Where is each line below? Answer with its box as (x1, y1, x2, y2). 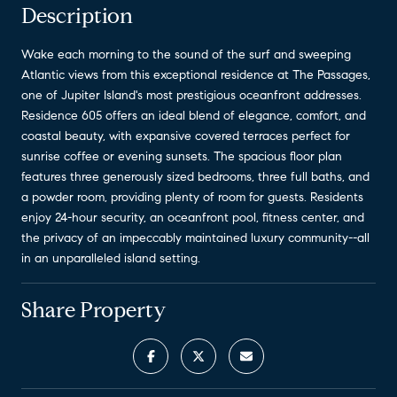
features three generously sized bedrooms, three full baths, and (21, 168, 370, 184)
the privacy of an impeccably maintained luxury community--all (21, 230, 370, 245)
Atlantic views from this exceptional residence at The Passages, (21, 66, 370, 82)
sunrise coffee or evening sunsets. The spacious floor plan (21, 148, 342, 164)
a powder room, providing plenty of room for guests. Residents (21, 189, 363, 205)
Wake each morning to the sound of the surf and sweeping (21, 46, 351, 62)
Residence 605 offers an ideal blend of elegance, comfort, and (21, 107, 366, 123)
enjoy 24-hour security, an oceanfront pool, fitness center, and (21, 209, 364, 225)
